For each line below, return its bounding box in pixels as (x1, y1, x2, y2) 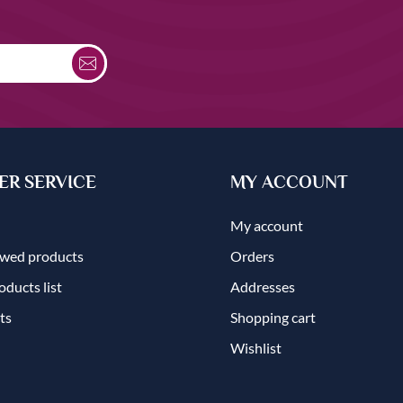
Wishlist (230, 338, 282, 356)
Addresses (230, 277, 295, 295)
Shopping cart (230, 308, 316, 326)
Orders (230, 246, 274, 264)
